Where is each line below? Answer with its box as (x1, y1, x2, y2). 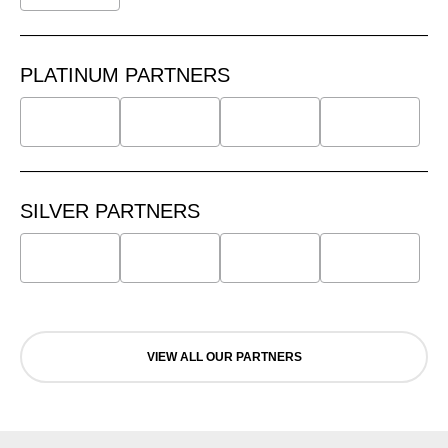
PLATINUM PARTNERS (20, 63, 230, 86)
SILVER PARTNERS (20, 199, 200, 222)
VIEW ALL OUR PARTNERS (146, 349, 302, 364)
